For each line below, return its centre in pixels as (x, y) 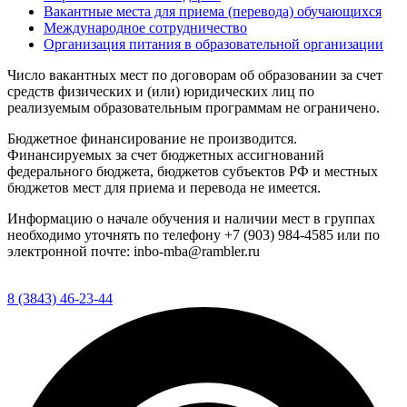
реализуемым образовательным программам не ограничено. (194, 107)
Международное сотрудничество (145, 27)
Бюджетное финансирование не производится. (152, 138)
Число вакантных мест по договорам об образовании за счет (195, 74)
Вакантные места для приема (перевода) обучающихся (213, 11)
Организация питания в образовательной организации (213, 44)
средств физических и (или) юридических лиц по (161, 91)
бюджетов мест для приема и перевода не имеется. (164, 187)
